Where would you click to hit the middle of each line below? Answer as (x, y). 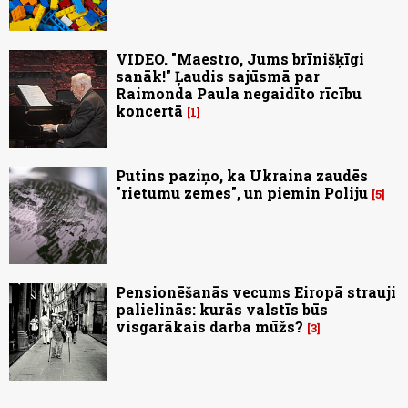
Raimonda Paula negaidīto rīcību (239, 94)
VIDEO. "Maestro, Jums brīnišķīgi (240, 59)
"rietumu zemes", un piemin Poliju (242, 193)
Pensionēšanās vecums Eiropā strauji (256, 292)
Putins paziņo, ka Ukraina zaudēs (242, 176)
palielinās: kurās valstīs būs (222, 310)
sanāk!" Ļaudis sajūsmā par (218, 76)
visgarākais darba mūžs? (209, 327)
